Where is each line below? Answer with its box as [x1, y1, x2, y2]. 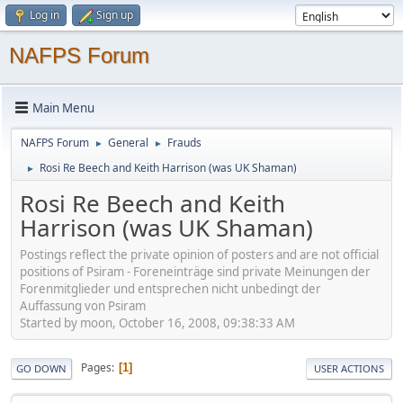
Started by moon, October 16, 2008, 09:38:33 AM [20, 314, 295, 331]
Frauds [167, 135, 201, 150]
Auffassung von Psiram [20, 297, 146, 314]
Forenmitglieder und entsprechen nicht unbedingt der [20, 280, 321, 297]
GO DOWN [16, 361, 67, 375]
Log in [30, 7, 59, 22]
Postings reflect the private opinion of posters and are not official [20, 246, 379, 263]
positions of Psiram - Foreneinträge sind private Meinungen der [20, 263, 371, 280]
